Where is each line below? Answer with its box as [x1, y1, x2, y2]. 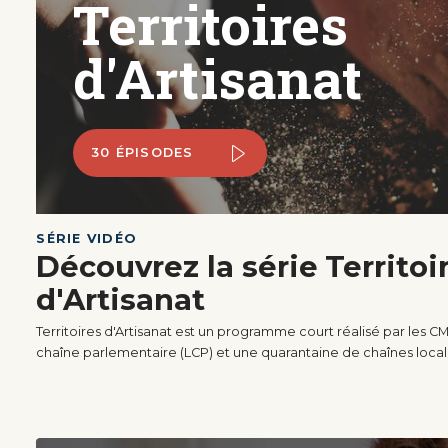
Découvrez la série [36, 249, 319, 285]
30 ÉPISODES [90, 145, 194, 161]
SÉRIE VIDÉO [36, 230, 138, 246]
